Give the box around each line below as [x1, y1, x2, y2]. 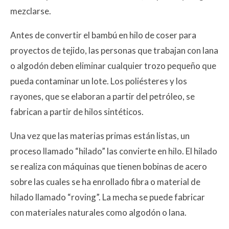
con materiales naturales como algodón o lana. [10, 207, 187, 218]
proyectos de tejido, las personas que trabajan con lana [10, 44, 218, 56]
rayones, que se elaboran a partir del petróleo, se [10, 90, 195, 102]
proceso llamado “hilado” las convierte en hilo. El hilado [10, 145, 217, 156]
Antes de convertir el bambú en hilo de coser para [10, 29, 196, 40]
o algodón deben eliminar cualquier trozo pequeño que [10, 60, 216, 71]
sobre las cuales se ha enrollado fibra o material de [10, 176, 200, 187]
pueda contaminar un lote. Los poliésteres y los [10, 75, 187, 86]
